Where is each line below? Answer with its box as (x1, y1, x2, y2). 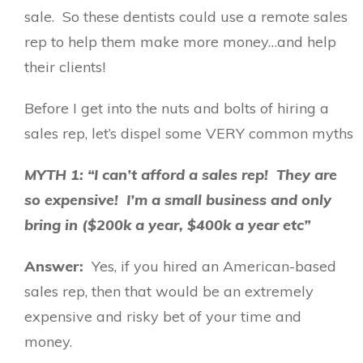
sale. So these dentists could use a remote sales (24, 7, 348, 26)
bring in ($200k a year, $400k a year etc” (24, 216, 310, 234)
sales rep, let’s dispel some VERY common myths (24, 124, 353, 143)
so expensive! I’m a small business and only (24, 190, 331, 209)
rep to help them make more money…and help (24, 32, 336, 51)
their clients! (24, 58, 117, 76)
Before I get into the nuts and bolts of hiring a (24, 99, 329, 117)
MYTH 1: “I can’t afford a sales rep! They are (24, 165, 337, 184)
